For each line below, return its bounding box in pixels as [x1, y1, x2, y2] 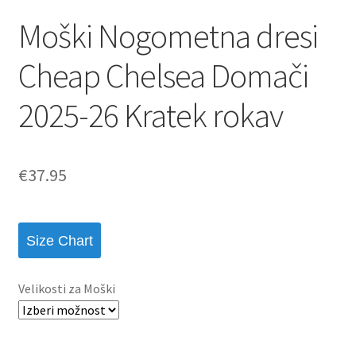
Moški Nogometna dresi [17, 15, 318, 57]
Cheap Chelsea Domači [17, 55, 308, 97]
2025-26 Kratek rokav [17, 95, 283, 137]
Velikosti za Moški [17, 281, 115, 297]
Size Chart [25, 232, 93, 249]
